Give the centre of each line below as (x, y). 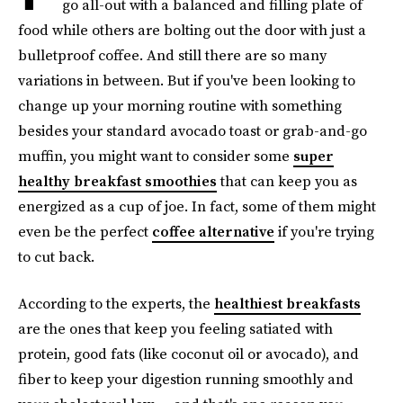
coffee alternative (213, 231)
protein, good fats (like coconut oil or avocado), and (188, 354)
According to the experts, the (116, 303)
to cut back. (56, 256)
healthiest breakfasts (287, 303)
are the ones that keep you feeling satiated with (175, 328)
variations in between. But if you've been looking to (187, 80)
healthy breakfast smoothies (117, 181)
